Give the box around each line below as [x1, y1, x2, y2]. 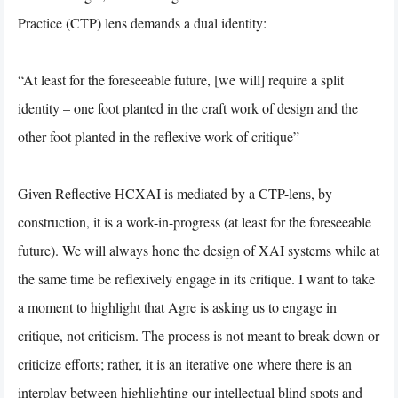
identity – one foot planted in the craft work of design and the [18, 98, 358, 117]
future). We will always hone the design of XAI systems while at [18, 240, 379, 259]
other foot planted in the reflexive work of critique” [18, 126, 299, 146]
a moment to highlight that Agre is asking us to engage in [18, 297, 337, 316]
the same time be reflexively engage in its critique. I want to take [18, 268, 375, 288]
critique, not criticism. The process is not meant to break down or [18, 325, 379, 345]
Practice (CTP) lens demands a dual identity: [18, 12, 267, 32]
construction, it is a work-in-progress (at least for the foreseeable [18, 211, 371, 231]
